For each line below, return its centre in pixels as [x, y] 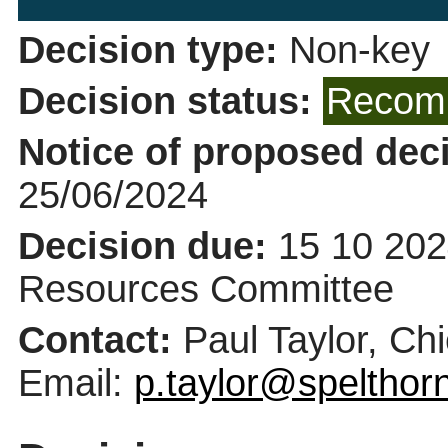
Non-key [359, 49]
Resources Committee [205, 288]
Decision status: [170, 100]
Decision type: [153, 49]
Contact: [100, 339]
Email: [75, 382]
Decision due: [147, 245]
